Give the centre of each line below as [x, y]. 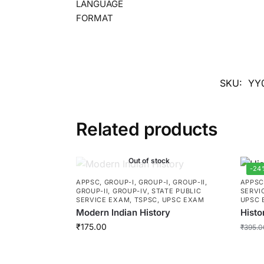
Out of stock [149, 160]
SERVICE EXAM [103, 199]
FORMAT [94, 18]
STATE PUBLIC [176, 191]
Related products [146, 129]
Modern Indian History [123, 212]
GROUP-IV [130, 191]
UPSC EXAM [183, 199]
